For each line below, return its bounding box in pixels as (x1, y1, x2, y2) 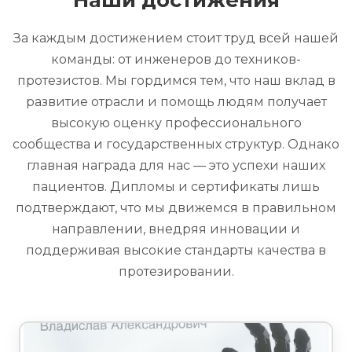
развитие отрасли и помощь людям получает (25, 94, 327, 109)
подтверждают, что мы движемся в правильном (16, 200, 336, 215)
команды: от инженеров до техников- (51, 52, 301, 67)
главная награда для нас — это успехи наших (27, 158, 325, 173)
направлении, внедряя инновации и (52, 222, 300, 236)
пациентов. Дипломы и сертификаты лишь (32, 179, 320, 194)
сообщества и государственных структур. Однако (13, 137, 339, 152)
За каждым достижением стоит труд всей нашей (13, 31, 339, 46)
